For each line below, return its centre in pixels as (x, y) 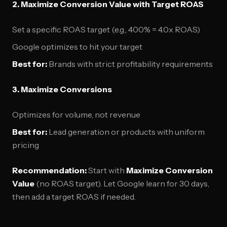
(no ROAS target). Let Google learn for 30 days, (122, 183)
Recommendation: (49, 170)
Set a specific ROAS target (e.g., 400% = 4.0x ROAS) (106, 29)
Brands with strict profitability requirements (130, 64)
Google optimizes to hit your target (77, 47)
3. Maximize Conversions (62, 89)
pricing (26, 145)
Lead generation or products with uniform (126, 132)
